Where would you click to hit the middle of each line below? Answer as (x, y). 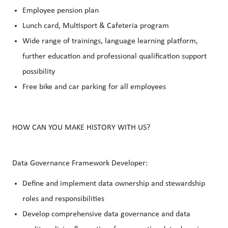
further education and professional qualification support (115, 57)
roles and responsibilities (63, 199)
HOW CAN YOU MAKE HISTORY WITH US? (81, 128)
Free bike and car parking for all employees (94, 87)
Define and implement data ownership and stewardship (114, 184)
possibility (39, 72)
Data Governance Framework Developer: (80, 164)
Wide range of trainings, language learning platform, (110, 41)
